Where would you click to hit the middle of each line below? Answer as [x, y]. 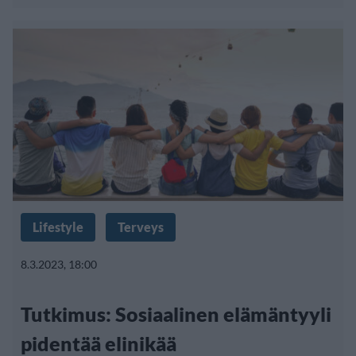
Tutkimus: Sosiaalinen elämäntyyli [176, 313]
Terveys [141, 226]
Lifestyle [58, 226]
